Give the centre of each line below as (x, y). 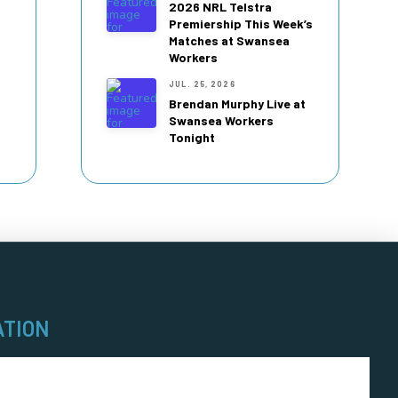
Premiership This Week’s (241, 24)
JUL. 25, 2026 (202, 84)
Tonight (192, 137)
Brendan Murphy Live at (238, 103)
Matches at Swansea (230, 41)
